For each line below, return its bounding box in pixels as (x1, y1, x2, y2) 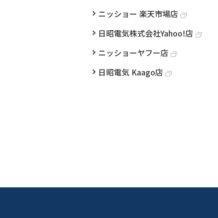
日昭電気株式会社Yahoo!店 (98, 27, 194, 39)
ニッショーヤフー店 (98, 46, 169, 58)
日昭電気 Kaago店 (98, 66, 163, 78)
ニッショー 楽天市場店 (98, 7, 179, 19)
